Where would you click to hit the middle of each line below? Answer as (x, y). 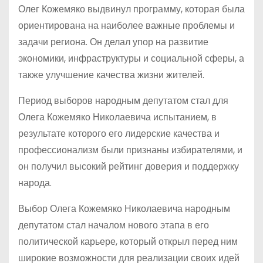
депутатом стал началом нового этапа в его (114, 225)
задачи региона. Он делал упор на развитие (113, 42)
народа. (35, 183)
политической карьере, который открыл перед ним (128, 242)
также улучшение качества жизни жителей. (111, 75)
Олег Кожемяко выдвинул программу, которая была (131, 9)
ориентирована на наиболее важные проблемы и (127, 26)
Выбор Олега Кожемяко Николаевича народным (124, 209)
